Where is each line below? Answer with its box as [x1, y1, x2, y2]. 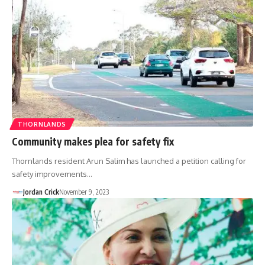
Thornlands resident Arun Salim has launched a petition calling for [12, 156, 246, 166]
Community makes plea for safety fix [12, 135, 174, 148]
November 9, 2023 [59, 188, 109, 197]
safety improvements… [12, 169, 92, 179]
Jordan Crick [22, 188, 59, 197]
